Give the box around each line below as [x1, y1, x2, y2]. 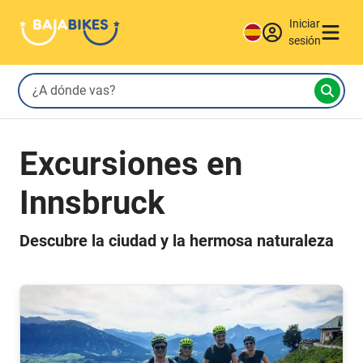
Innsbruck [19, 184, 164, 222]
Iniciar [289, 17, 320, 30]
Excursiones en [19, 145, 242, 183]
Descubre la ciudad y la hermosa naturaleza [19, 231, 334, 250]
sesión [288, 34, 321, 47]
